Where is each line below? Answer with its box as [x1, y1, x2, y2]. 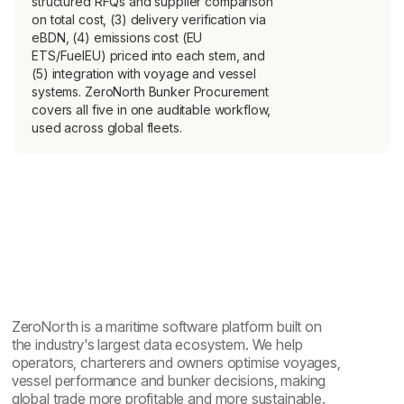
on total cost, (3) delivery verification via [32, 11, 267, 27]
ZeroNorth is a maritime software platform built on [11, 317, 322, 335]
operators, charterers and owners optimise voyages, [11, 353, 341, 372]
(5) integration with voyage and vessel [32, 65, 256, 81]
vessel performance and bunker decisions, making [11, 371, 326, 390]
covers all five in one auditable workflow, [32, 101, 271, 117]
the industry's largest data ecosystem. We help [11, 335, 303, 353]
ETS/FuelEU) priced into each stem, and [32, 47, 265, 63]
